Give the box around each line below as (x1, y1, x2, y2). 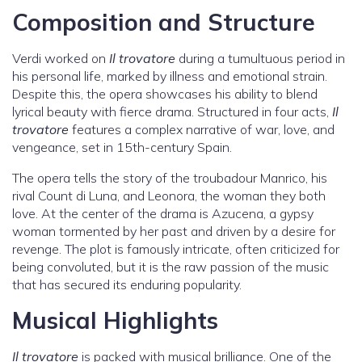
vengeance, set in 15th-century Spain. (12, 139, 232, 156)
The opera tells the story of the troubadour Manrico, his (12, 170, 327, 187)
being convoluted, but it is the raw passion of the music (12, 259, 329, 276)
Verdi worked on (12, 50, 109, 67)
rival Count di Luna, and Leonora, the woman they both (12, 187, 326, 204)
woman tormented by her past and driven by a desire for (12, 223, 335, 240)
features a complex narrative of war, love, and (69, 121, 335, 138)
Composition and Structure (12, 7, 315, 37)
